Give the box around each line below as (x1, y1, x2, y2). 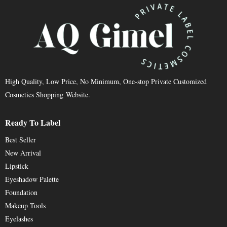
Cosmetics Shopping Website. (5, 90, 90, 100)
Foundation (5, 187, 37, 198)
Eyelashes (5, 214, 33, 224)
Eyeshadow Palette (5, 174, 59, 184)
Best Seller (5, 135, 36, 145)
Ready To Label (5, 117, 60, 129)
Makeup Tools (5, 201, 46, 211)
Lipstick (5, 161, 28, 171)
